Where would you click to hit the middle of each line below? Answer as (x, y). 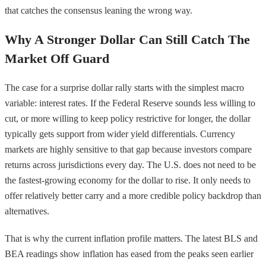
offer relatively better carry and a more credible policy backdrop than (133, 195)
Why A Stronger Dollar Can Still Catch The (127, 39)
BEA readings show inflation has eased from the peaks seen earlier (129, 254)
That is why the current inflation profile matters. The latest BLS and (131, 238)
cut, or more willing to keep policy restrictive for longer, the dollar (128, 118)
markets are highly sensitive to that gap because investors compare (128, 149)
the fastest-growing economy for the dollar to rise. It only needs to (128, 180)
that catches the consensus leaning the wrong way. (99, 10)
